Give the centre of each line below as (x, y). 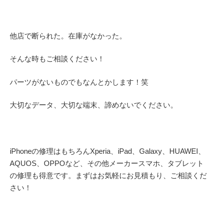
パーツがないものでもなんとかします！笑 (79, 82)
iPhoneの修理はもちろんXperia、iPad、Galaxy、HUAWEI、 (108, 151)
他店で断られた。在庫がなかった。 (68, 36)
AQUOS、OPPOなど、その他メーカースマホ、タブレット (107, 163)
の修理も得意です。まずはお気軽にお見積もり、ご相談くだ (108, 175)
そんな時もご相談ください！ (57, 59)
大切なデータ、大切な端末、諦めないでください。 (94, 105)
